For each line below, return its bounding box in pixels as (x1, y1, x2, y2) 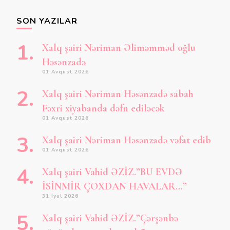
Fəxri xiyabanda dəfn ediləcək (42, 102, 165, 114)
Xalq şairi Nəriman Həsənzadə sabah (42, 88, 194, 100)
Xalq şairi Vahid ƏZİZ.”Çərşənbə (42, 212, 178, 224)
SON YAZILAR (16, 15, 78, 27)
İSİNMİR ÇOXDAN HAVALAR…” (42, 180, 187, 193)
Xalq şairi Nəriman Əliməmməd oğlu (42, 42, 196, 54)
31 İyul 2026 (42, 193, 79, 200)
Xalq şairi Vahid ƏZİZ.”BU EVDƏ (42, 166, 182, 178)
